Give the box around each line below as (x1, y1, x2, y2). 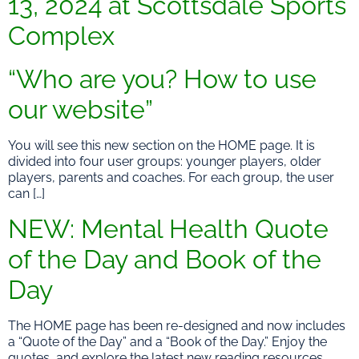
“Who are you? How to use (8, 64, 317, 95)
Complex (8, 21, 115, 51)
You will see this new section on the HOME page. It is (8, 138, 315, 154)
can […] (8, 186, 45, 202)
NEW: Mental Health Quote (8, 213, 329, 244)
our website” (8, 95, 153, 125)
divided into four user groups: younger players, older (8, 154, 321, 170)
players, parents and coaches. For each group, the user (8, 170, 334, 186)
